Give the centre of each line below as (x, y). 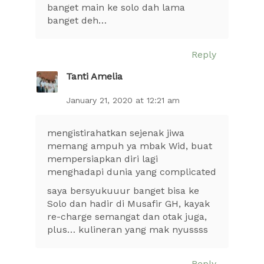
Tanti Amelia (94, 77)
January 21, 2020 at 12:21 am (123, 100)
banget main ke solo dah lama (116, 7)
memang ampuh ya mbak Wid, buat (130, 146)
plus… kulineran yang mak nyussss (128, 229)
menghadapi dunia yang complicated (132, 171)
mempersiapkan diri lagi (103, 159)
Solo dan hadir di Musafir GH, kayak (128, 203)
